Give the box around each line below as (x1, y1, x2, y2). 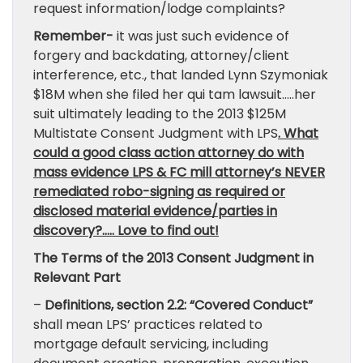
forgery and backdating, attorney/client (33, 46, 289, 65)
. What (278, 124, 318, 143)
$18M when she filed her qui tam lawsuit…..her (33, 85, 316, 104)
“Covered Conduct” (190, 296, 313, 314)
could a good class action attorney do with (33, 143, 304, 162)
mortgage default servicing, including (33, 335, 268, 353)
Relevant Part (33, 268, 121, 287)
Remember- (33, 27, 113, 45)
